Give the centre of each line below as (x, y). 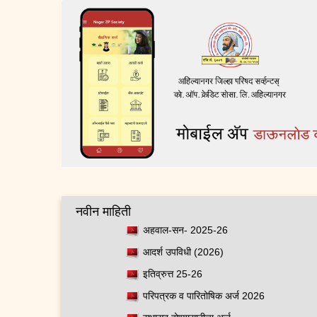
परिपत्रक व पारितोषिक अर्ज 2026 (204, 295)
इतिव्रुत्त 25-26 (173, 273)
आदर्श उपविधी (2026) (183, 252)
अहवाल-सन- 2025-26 (185, 230)
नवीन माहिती (103, 211)
